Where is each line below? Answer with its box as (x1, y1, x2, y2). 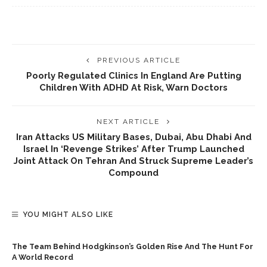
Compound (108, 167, 159, 178)
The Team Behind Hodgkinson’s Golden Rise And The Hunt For (12, 242, 253, 251)
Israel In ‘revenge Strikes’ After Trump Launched (23, 144, 244, 154)
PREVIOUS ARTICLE (97, 56, 181, 64)
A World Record (12, 253, 73, 262)
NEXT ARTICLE (97, 117, 160, 126)
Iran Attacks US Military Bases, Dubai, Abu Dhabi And (15, 132, 252, 142)
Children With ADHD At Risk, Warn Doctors (39, 82, 228, 92)
